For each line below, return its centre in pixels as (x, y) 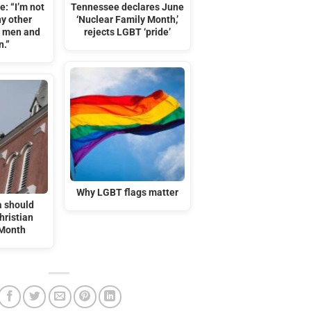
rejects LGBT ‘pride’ (128, 33)
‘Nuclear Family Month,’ (128, 20)
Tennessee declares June (128, 8)
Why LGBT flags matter (128, 192)
